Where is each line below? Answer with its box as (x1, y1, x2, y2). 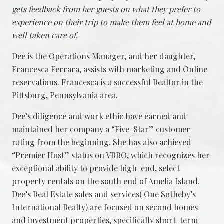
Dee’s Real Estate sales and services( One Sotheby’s (12, 188, 196, 199)
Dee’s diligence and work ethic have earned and (12, 110, 186, 121)
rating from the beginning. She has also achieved (12, 136, 191, 147)
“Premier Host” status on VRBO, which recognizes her (12, 149, 210, 160)
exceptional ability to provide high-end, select (12, 162, 180, 173)
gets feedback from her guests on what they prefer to (12, 3, 200, 14)
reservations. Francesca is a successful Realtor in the (12, 76, 203, 87)
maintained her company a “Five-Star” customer (12, 123, 190, 134)
